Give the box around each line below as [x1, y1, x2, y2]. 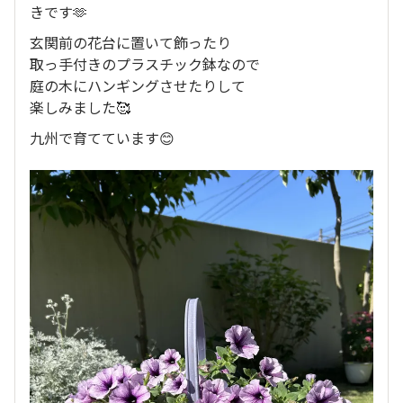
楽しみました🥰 [30, 96, 130, 119]
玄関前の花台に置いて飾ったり [30, 31, 231, 54]
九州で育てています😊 [30, 127, 175, 149]
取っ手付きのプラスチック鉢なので [30, 53, 260, 76]
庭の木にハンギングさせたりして [30, 75, 246, 97]
